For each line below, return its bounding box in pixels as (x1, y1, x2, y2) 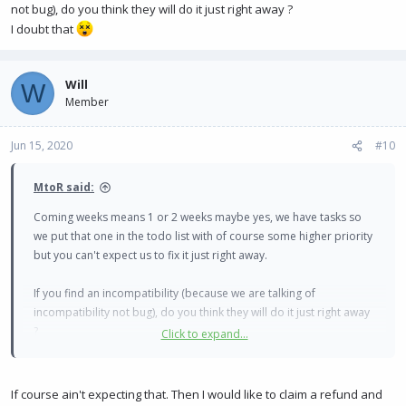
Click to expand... (160, 326, 248, 342)
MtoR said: (34, 179, 94, 195)
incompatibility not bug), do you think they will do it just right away (34, 304, 370, 320)
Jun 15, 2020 (11, 138, 72, 153)
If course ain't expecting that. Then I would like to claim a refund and (11, 385, 382, 402)
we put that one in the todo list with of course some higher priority (34, 228, 372, 244)
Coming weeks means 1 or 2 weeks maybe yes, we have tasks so (34, 209, 362, 225)
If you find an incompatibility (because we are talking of (34, 285, 315, 301)
